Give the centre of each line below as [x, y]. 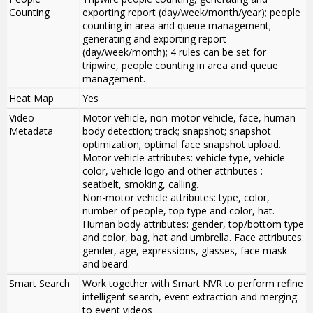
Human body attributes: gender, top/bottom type [193, 224]
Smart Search [39, 284]
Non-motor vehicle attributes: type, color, [176, 198]
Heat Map [31, 99]
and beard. [106, 264]
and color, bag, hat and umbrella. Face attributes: [193, 238]
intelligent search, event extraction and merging [190, 297]
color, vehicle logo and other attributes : [173, 171]
